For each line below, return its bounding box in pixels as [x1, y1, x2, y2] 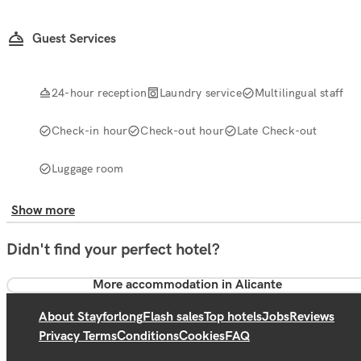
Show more [11, 202, 75, 218]
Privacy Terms [39, 328, 117, 344]
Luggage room [52, 160, 124, 176]
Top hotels [204, 309, 262, 325]
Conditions [117, 328, 179, 344]
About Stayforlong [39, 309, 143, 325]
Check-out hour [140, 122, 224, 138]
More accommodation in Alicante [92, 276, 282, 293]
